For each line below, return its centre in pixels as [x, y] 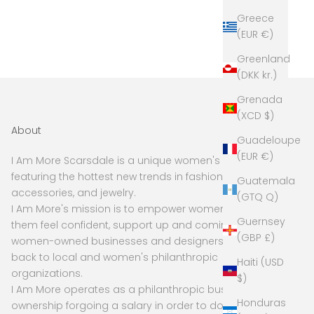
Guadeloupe [269, 141]
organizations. [47, 274]
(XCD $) [269, 116]
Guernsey [261, 222]
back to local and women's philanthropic [115, 258]
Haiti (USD [260, 262]
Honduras [261, 303]
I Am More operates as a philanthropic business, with [144, 290]
